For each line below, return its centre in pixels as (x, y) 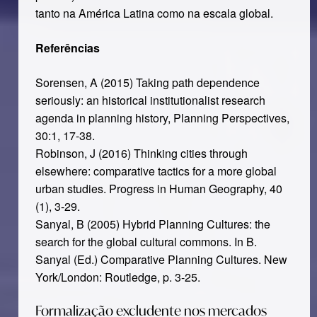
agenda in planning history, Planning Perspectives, (162, 118)
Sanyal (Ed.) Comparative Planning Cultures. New (161, 259)
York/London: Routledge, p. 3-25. (117, 277)
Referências (67, 48)
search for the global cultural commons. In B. (146, 242)
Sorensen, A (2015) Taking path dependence (147, 82)
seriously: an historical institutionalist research (150, 100)
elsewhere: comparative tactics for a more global (156, 171)
